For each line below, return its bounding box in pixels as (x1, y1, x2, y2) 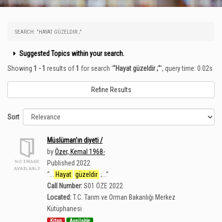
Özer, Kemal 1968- (55, 148, 105, 156)
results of (46, 64, 76, 72)
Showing (7, 64, 34, 72)
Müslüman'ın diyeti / (47, 136, 103, 144)
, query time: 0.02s (162, 64, 213, 72)
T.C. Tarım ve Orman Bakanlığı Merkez (73, 193, 175, 201)
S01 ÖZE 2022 (84, 182, 123, 190)
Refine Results (91, 86, 131, 94)
